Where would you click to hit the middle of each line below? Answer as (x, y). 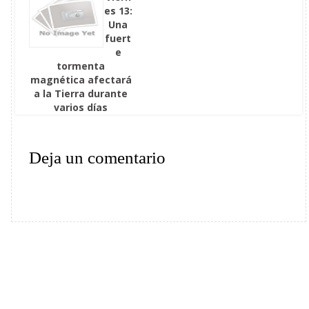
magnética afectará (81, 79)
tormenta (81, 66)
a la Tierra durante (81, 93)
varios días (81, 107)
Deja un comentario (97, 157)
